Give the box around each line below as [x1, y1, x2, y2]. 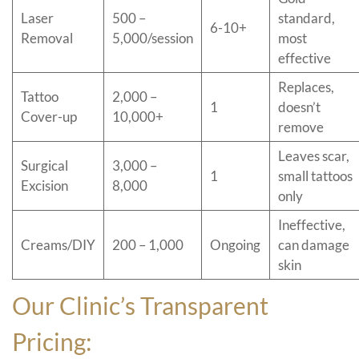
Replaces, [278, 79, 334, 96]
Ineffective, [278, 216, 345, 234]
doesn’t [278, 99, 321, 116]
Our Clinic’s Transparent [12, 291, 268, 321]
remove [278, 119, 324, 136]
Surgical [21, 157, 68, 175]
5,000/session [112, 30, 193, 47]
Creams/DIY [21, 236, 95, 254]
